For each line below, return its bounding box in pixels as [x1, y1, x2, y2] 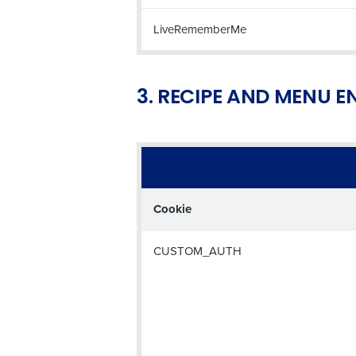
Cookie [153, 200, 192, 218]
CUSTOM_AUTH [153, 242, 242, 259]
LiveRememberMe [153, 21, 246, 37]
